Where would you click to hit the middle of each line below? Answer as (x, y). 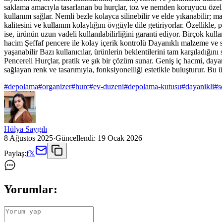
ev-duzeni (109, 87)
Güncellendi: (76, 138)
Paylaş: (15, 154)
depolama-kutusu (155, 87)
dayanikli (200, 87)
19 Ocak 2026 (120, 138)
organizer (57, 87)
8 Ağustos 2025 (28, 138)
